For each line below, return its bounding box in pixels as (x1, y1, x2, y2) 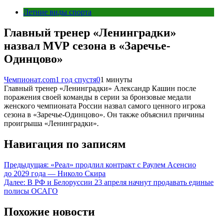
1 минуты (100, 75, 132, 84)
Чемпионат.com (4, 75, 55, 84)
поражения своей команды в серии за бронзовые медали (4, 92, 191, 101)
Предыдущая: (4, 160, 49, 169)
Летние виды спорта (23, 8, 91, 16)
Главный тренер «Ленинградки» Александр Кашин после (4, 84, 196, 92)
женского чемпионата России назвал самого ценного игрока (4, 101, 205, 110)
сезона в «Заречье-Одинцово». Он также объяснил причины (4, 110, 204, 119)
